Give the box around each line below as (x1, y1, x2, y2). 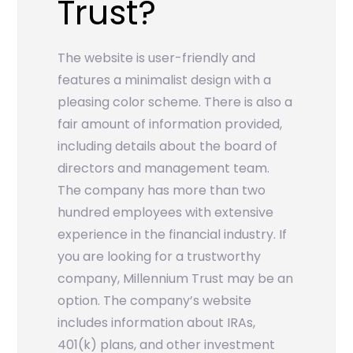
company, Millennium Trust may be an (58, 269, 294, 288)
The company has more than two (58, 181, 266, 199)
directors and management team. (58, 159, 270, 177)
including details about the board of (58, 137, 278, 155)
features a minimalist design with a (58, 71, 272, 89)
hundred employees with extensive (58, 203, 274, 221)
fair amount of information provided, (58, 115, 283, 133)
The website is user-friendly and (58, 49, 256, 67)
